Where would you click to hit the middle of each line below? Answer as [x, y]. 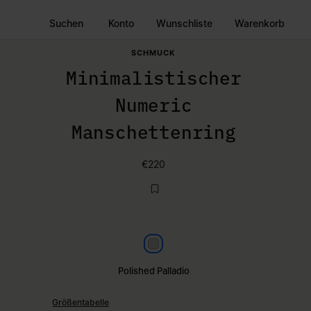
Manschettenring [153, 132]
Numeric [154, 105]
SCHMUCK [154, 53]
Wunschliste [184, 23]
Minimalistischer [153, 78]
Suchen [66, 23]
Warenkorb [260, 23]
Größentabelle [81, 303]
